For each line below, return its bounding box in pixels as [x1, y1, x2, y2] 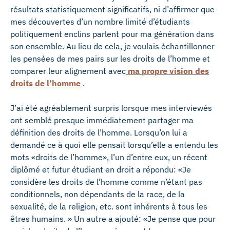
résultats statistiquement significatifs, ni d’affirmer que [10, 4, 215, 14]
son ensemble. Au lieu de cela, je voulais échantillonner [10, 41, 215, 51]
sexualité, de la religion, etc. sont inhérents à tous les [10, 201, 207, 212]
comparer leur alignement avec [10, 66, 126, 76]
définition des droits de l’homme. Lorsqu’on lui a [10, 127, 187, 138]
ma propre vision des [126, 66, 209, 76]
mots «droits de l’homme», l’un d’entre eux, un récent [10, 152, 207, 162]
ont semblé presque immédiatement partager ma [10, 115, 194, 125]
